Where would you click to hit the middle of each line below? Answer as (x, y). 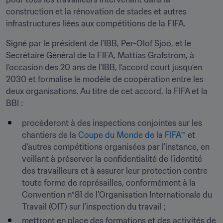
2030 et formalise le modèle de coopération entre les (105, 79)
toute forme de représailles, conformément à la (109, 183)
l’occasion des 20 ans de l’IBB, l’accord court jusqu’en (104, 67)
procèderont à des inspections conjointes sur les (112, 123)
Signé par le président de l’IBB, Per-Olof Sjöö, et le (99, 43)
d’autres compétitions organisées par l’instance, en (116, 147)
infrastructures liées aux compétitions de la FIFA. (96, 23)
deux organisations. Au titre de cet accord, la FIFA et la (107, 91)
